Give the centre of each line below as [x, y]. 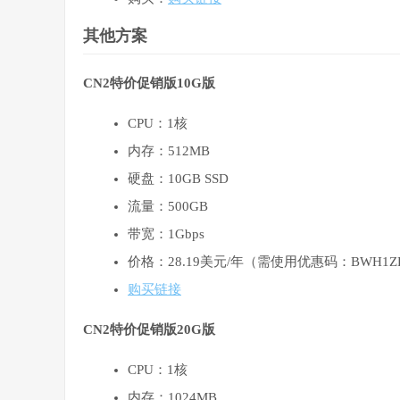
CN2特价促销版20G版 [149, 330]
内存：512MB [169, 151]
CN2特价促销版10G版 [149, 83]
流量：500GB [168, 207]
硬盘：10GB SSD [178, 179]
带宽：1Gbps [166, 234]
